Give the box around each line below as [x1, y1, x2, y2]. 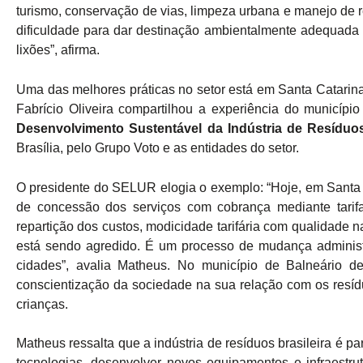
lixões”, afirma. [16, 43, 100, 58]
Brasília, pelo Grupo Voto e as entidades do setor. [16, 141, 299, 156]
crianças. [16, 297, 68, 311]
